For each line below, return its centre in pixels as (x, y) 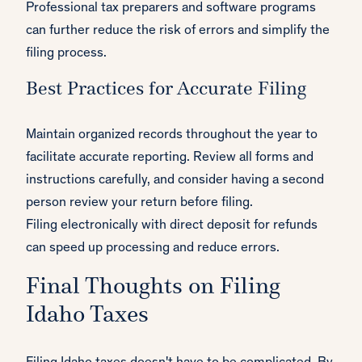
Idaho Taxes (87, 316)
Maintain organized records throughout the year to (172, 136)
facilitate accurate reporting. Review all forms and (170, 158)
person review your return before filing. (139, 204)
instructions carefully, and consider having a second (175, 181)
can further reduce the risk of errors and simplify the (178, 32)
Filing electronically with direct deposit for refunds (172, 226)
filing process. (66, 54)
